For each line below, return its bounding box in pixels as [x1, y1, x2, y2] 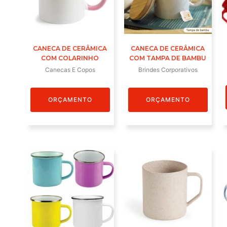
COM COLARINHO [41, 54, 99, 62]
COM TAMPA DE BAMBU [129, 54, 207, 62]
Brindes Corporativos [138, 65, 198, 73]
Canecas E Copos [45, 65, 95, 73]
